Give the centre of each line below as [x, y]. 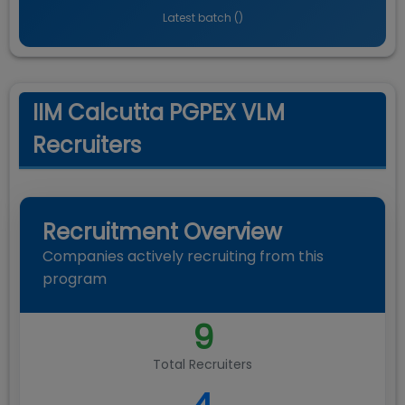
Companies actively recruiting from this [183, 256]
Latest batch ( [200, 18]
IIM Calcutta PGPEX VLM [159, 113]
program [75, 279]
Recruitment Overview [162, 232]
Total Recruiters [202, 364]
